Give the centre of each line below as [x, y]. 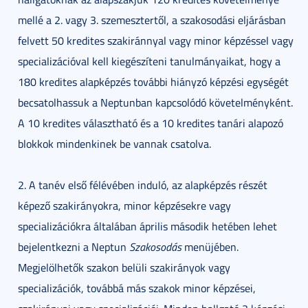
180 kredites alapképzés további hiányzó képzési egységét [153, 81]
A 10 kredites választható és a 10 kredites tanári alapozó [150, 123]
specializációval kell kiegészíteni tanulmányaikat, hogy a [149, 61]
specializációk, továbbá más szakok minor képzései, [136, 288]
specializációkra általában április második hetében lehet [147, 226]
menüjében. [210, 246]
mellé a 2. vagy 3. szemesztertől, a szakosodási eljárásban [152, 20]
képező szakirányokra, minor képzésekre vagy [124, 205]
